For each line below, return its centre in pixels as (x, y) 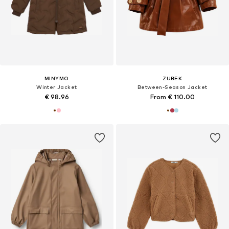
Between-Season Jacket (173, 87)
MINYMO (57, 78)
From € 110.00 (172, 97)
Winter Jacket (57, 87)
